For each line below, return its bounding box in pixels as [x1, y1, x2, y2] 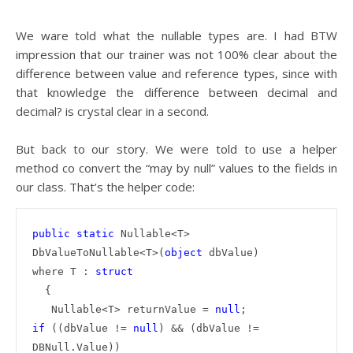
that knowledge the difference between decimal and [16, 84, 337, 100]
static [76, 227, 114, 240]
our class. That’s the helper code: [16, 178, 195, 195]
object [165, 246, 203, 258]
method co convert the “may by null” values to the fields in [16, 159, 337, 176]
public [32, 227, 70, 240]
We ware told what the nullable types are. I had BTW [16, 27, 337, 43]
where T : [32, 265, 95, 277]
